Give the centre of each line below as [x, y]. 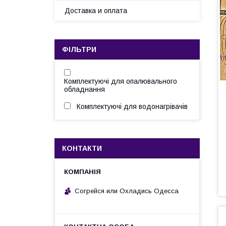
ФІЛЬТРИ [79, 49]
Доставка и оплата [96, 11]
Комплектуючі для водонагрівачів [132, 106]
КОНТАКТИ [82, 148]
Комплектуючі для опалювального [121, 81]
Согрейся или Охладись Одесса [127, 191]
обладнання [84, 89]
